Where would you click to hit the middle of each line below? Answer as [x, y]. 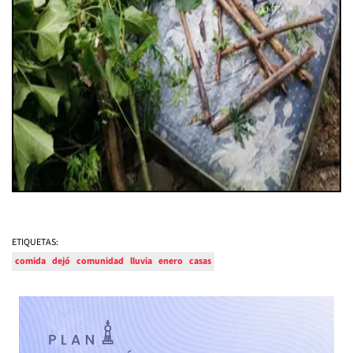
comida [30, 261]
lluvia [141, 261]
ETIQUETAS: [35, 242]
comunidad [100, 261]
